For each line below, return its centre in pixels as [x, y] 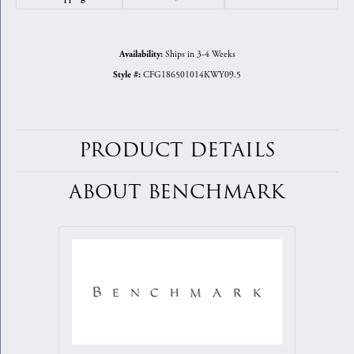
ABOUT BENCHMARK [177, 193]
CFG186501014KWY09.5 [192, 75]
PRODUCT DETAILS [177, 151]
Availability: [141, 55]
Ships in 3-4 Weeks [200, 55]
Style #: [127, 75]
